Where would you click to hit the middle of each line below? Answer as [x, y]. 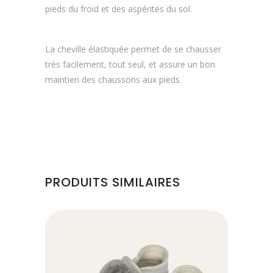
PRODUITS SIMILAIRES [113, 182]
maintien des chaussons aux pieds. [113, 80]
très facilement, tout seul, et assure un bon [130, 64]
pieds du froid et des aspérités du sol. [119, 9]
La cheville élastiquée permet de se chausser [133, 49]
